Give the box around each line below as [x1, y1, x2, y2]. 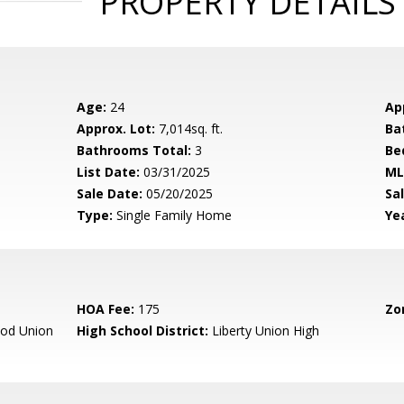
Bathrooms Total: [77, 142, 192, 159]
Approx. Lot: [77, 120, 156, 137]
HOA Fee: [77, 300, 135, 317]
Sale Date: [77, 185, 143, 202]
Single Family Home [113, 207, 233, 224]
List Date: [77, 163, 141, 180]
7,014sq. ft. [155, 120, 224, 137]
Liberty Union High [208, 322, 320, 339]
